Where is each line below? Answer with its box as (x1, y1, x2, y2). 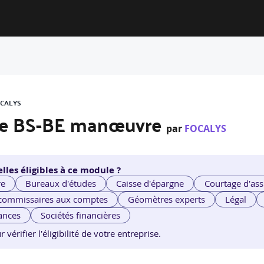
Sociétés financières (41, 209, 121, 222)
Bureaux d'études (25, 177, 97, 190)
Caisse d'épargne (116, 177, 184, 190)
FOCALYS (184, 122, 226, 135)
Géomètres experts (128, 193, 206, 206)
